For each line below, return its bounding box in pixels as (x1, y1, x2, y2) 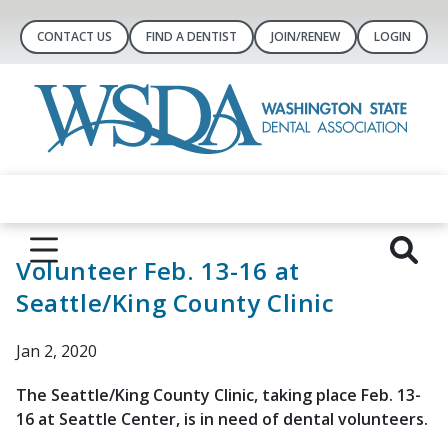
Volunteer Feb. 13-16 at (16, 254, 300, 287)
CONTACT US (37, 28, 112, 45)
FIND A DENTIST (146, 28, 237, 45)
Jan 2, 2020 (16, 340, 97, 362)
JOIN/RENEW (271, 28, 340, 45)
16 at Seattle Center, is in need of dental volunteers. (16, 408, 428, 430)
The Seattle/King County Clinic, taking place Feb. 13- (16, 384, 421, 406)
